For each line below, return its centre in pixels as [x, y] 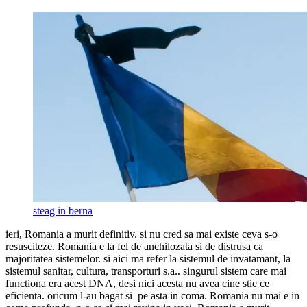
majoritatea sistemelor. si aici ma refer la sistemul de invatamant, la [148, 259]
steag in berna [63, 211]
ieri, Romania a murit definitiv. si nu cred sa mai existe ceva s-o [142, 234]
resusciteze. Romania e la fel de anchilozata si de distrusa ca [134, 247]
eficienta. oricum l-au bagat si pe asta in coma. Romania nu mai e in [152, 296]
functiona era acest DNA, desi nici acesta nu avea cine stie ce [137, 284]
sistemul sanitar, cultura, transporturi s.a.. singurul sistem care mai [146, 271]
